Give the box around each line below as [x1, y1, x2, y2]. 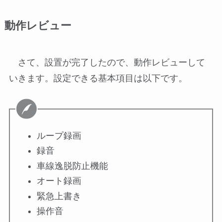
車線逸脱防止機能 [36, 161, 108, 171]
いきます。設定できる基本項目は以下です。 [8, 73, 187, 83]
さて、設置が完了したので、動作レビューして [8, 57, 205, 67]
